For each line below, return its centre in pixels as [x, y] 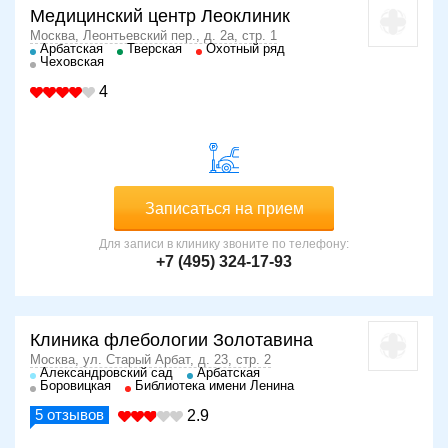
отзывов [73, 415]
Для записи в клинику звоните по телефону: [224, 244]
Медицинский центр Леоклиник [160, 16]
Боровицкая [75, 386]
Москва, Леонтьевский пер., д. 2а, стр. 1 [153, 36]
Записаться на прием [224, 209]
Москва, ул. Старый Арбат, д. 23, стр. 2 [150, 360]
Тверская [154, 49]
